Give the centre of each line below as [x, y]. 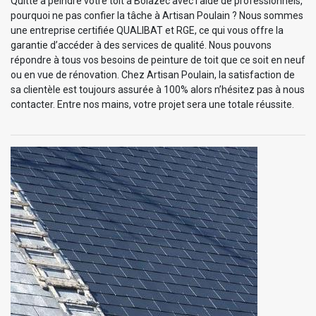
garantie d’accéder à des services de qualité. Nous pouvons [141, 45]
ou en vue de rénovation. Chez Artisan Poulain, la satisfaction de [153, 75]
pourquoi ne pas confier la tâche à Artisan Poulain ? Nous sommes [157, 16]
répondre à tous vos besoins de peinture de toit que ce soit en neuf [158, 60]
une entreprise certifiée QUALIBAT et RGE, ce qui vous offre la [147, 31]
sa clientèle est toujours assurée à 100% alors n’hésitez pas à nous [158, 90]
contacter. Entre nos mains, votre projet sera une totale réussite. [152, 105]
